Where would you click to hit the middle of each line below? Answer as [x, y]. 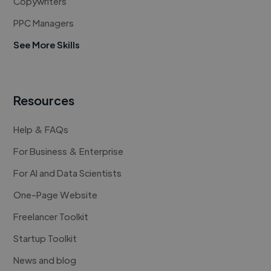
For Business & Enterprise [69, 151]
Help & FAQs [41, 129]
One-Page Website [56, 195]
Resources [44, 100]
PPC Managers [44, 23]
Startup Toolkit [45, 238]
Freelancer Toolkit [51, 217]
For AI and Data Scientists [68, 173]
